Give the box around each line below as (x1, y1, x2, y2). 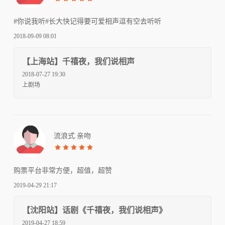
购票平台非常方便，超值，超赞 (14, 166, 112, 174)
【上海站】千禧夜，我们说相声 (22, 57, 135, 66)
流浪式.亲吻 (54, 132, 91, 140)
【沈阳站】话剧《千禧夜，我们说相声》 (22, 206, 167, 215)
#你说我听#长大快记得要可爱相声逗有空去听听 (14, 18, 161, 26)
